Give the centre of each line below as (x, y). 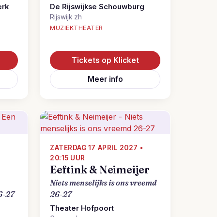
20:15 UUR (68, 158)
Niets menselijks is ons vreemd (103, 183)
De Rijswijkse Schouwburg (97, 7)
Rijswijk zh (66, 17)
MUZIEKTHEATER (77, 28)
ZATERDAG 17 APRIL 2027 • (97, 148)
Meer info (105, 79)
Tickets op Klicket (105, 60)
